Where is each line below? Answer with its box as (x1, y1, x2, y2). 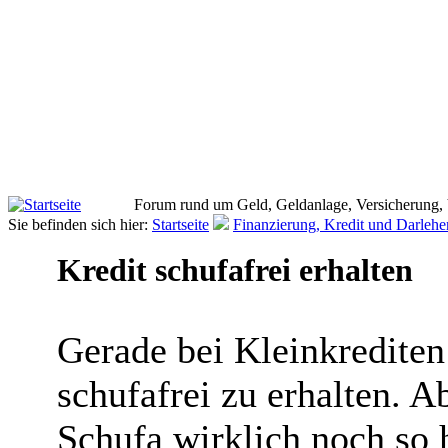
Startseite (152, 216, 209, 233)
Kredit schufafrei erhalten (56, 252, 413, 288)
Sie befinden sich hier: (8, 216, 152, 233)
